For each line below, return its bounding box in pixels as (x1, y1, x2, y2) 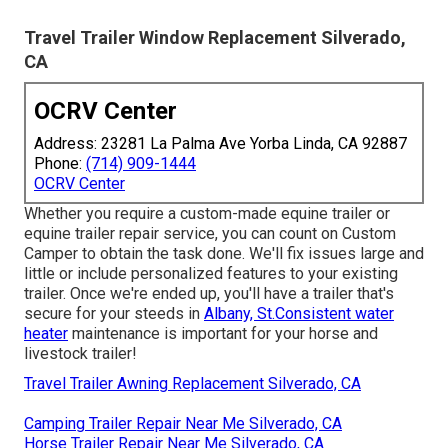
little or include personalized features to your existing (24, 264, 398, 284)
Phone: (34, 154, 86, 174)
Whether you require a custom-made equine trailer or (24, 204, 390, 224)
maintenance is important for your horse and (68, 324, 378, 344)
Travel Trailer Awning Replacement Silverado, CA (24, 374, 361, 394)
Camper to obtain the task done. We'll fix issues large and (24, 244, 424, 264)
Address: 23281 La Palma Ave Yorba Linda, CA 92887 (34, 134, 407, 154)
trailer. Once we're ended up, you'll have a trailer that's (24, 284, 394, 304)
